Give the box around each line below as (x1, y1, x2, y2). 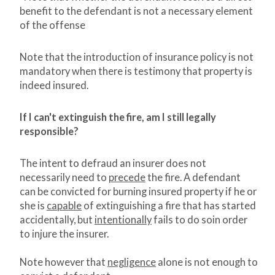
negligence (107, 256, 156, 269)
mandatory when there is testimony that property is (20, 65, 252, 78)
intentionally (95, 214, 152, 227)
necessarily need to (20, 171, 109, 184)
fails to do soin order (152, 214, 247, 227)
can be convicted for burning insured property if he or (20, 185, 257, 198)
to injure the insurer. (20, 228, 109, 241)
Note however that (20, 256, 107, 269)
